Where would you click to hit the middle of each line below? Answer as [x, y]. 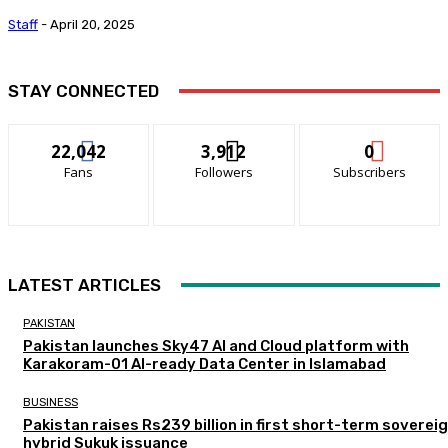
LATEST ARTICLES [84, 285]
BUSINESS [50, 403]
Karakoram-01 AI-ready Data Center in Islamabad [204, 364]
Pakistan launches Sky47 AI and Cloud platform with [216, 346]
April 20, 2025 [92, 25]
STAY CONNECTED [83, 91]
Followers [223, 172]
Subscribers [369, 172]
